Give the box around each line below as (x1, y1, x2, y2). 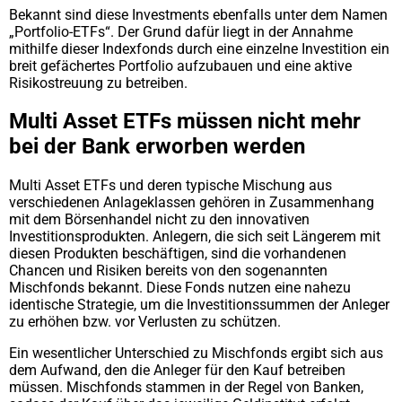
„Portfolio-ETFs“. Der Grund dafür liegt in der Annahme (9, 22, 353, 40)
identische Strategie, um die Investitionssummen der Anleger (9, 296, 389, 314)
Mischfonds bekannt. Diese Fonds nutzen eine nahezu (9, 279, 351, 297)
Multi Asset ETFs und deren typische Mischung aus (9, 177, 332, 195)
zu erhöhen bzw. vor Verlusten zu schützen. (9, 313, 281, 331)
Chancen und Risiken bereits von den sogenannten (9, 262, 328, 280)
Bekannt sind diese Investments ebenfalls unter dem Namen (9, 5, 388, 23)
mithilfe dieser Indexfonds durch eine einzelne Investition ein (9, 39, 389, 57)
